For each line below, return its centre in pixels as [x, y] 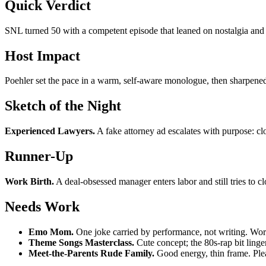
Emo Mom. [51, 232]
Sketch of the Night [63, 106]
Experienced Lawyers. [50, 131]
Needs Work [42, 206]
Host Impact [42, 56]
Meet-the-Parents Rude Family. [91, 253]
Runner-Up [39, 156]
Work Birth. [29, 182]
